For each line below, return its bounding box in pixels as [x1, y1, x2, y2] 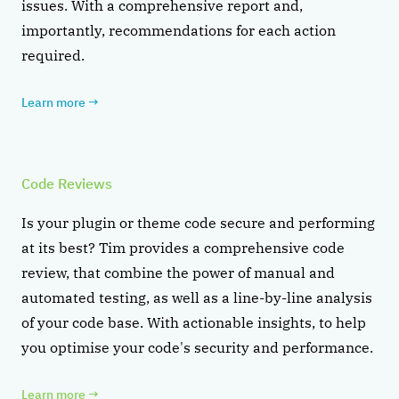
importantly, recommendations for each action [21, 20, 336, 39]
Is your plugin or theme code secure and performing [21, 213, 375, 232]
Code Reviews [21, 174, 112, 192]
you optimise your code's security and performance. [21, 338, 373, 356]
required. [21, 45, 85, 64]
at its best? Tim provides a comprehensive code [21, 238, 345, 256]
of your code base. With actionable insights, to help [21, 313, 366, 331]
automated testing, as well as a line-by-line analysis [21, 288, 372, 306]
